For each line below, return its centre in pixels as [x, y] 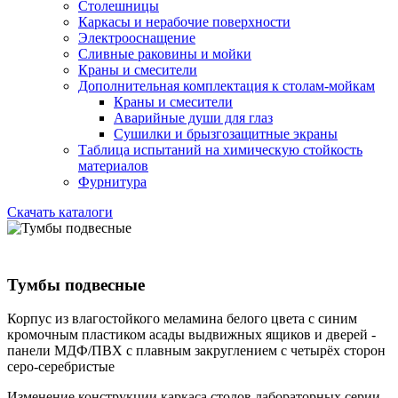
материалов [113, 166]
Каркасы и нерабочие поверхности [184, 22]
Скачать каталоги [60, 212]
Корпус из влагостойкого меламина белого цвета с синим [182, 319]
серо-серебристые [61, 367]
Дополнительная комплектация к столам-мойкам [227, 86]
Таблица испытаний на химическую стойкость [220, 150]
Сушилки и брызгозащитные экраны [226, 134]
